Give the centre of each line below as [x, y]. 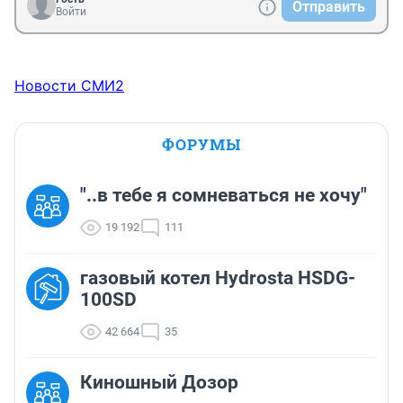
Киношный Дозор [159, 383]
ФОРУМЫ [201, 145]
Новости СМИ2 [69, 86]
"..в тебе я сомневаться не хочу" [224, 196]
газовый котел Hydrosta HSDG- [218, 278]
